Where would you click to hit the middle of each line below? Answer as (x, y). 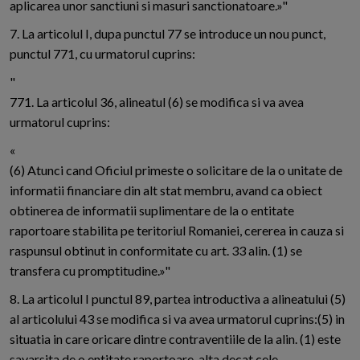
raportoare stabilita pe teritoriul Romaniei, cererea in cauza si (177, 231)
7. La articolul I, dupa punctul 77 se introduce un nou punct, (168, 34)
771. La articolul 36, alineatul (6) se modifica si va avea (157, 102)
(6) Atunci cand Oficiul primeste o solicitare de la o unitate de (176, 170)
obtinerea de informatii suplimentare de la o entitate (152, 211)
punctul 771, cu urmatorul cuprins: (102, 54)
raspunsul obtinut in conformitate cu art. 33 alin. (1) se (156, 251)
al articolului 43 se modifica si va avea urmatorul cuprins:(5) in (177, 319)
